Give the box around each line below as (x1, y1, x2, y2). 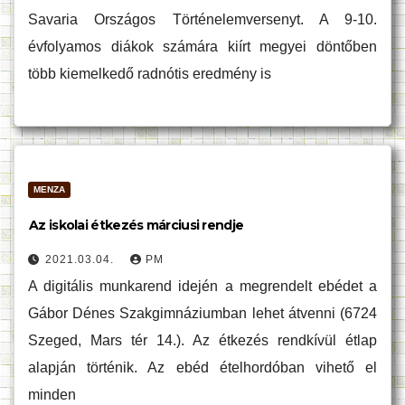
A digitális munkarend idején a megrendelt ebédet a (28, 278, 377, 294)
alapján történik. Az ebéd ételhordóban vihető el (28, 360, 377, 375)
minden (28, 387, 76, 402)
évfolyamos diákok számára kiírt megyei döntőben (28, 39, 377, 54)
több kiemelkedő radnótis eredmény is (28, 66, 271, 81)
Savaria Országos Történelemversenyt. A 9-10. (28, 12, 377, 27)
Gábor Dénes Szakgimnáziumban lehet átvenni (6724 (28, 306, 377, 321)
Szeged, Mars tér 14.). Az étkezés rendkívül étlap (28, 333, 377, 348)
